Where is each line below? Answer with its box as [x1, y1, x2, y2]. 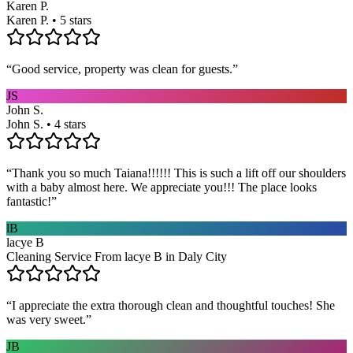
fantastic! [6, 194, 51, 208]
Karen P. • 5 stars [6, 13, 91, 27]
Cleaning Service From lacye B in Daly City [6, 249, 227, 263]
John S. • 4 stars [6, 117, 86, 131]
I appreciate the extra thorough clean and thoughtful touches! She [12, 298, 335, 312]
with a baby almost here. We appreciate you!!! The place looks [6, 180, 317, 194]
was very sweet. [6, 312, 86, 326]
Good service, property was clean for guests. [12, 61, 232, 76]
